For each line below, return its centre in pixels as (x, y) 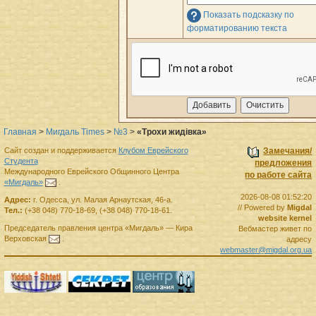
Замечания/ (288, 151)
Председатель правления (50, 227)
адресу (299, 239)
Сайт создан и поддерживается (61, 150)
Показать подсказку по (249, 15)
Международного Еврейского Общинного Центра (91, 171)
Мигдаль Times (75, 132)
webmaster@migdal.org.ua (266, 249)
